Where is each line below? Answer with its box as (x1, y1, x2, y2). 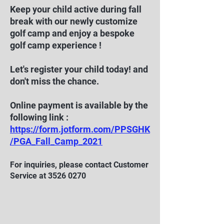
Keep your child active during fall (10, 4, 141, 14)
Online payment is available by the (10, 100, 148, 110)
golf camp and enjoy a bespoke (10, 28, 134, 38)
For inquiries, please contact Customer (10, 160, 148, 169)
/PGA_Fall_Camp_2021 (10, 136, 102, 146)
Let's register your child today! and (10, 64, 148, 74)
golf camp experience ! (10, 40, 101, 50)
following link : (10, 112, 68, 122)
